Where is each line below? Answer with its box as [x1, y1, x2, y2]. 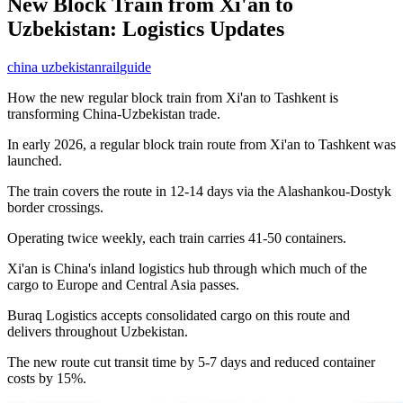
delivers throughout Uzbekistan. [7, 323, 188, 339]
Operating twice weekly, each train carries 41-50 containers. [7, 229, 346, 246]
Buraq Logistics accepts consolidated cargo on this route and [7, 307, 350, 323]
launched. [7, 152, 62, 168]
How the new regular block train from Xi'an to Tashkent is [7, 89, 338, 105]
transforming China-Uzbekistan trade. [7, 105, 220, 121]
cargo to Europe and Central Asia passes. [7, 276, 239, 292]
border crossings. [7, 199, 103, 215]
